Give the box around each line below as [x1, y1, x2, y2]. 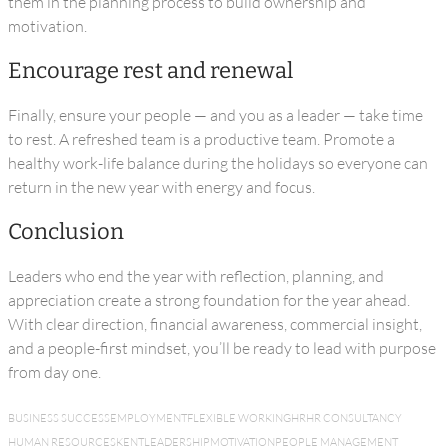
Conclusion [8, 218, 124, 245]
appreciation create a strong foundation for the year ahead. [8, 290, 410, 310]
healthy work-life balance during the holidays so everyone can [8, 153, 428, 173]
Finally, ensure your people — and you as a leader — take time [8, 105, 423, 125]
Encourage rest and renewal [8, 57, 293, 84]
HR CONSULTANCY [306, 411, 402, 425]
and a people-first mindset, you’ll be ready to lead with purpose [8, 338, 436, 358]
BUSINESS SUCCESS [8, 411, 110, 425]
